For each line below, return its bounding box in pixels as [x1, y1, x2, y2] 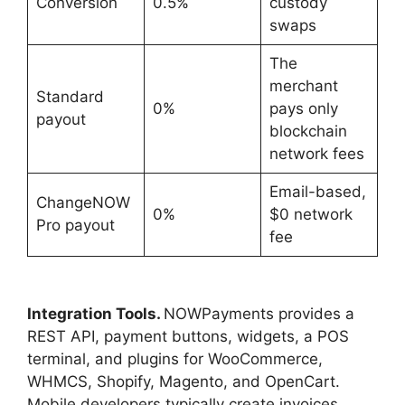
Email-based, [268, 183, 366, 202]
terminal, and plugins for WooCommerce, [27, 350, 323, 369]
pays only [268, 99, 338, 118]
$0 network [268, 205, 353, 224]
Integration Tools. [27, 305, 164, 324]
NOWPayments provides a [164, 305, 354, 324]
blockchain [268, 122, 347, 141]
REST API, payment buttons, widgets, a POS [27, 327, 349, 346]
